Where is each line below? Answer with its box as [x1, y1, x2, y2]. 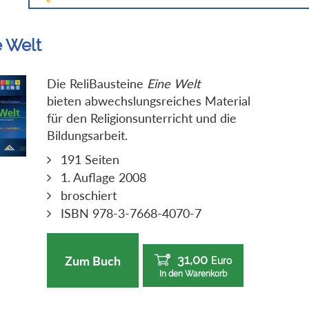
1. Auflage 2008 [61, 170, 147, 186]
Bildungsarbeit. [47, 128, 128, 143]
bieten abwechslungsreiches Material [47, 93, 251, 109]
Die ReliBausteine [47, 76, 148, 92]
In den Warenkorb [159, 269, 228, 279]
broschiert [61, 188, 117, 203]
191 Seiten [61, 152, 120, 168]
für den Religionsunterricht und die [47, 110, 237, 126]
